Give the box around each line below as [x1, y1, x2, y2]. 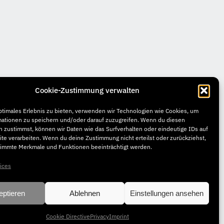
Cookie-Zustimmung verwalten [35, 85, 140, 95]
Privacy [89, 212, 109, 220]
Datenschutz [169, 184, 209, 193]
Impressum [126, 184, 163, 193]
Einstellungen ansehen [129, 188, 203, 197]
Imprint [108, 212, 129, 220]
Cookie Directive [45, 212, 90, 220]
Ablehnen [69, 188, 100, 197]
